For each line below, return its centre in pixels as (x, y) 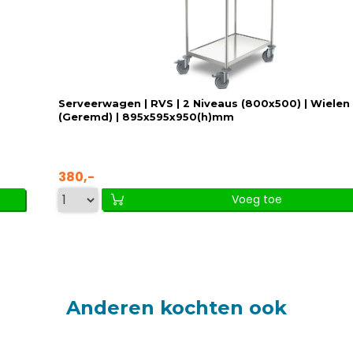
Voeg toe (256, 199)
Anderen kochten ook (176, 307)
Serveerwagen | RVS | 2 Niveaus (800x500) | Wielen (204, 103)
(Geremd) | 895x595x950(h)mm (146, 117)
